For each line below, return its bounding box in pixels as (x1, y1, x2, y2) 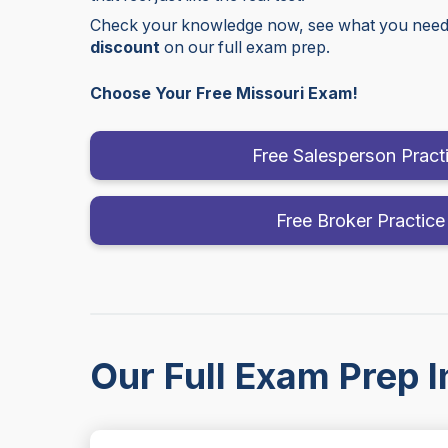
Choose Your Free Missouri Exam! (90, 83, 359, 103)
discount (90, 37, 161, 57)
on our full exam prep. (160, 37, 331, 57)
